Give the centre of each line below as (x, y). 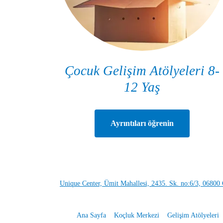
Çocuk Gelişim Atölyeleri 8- (142, 70)
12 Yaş (142, 87)
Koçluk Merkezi (136, 215)
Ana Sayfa (91, 215)
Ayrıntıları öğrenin (142, 123)
